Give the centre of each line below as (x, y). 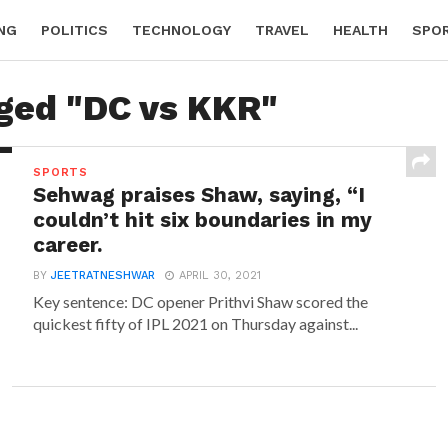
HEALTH (360, 30)
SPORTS (60, 172)
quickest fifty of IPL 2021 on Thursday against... (196, 323)
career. (68, 245)
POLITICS (74, 30)
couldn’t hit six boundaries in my (203, 220)
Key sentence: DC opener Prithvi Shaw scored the (201, 301)
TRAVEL (282, 30)
